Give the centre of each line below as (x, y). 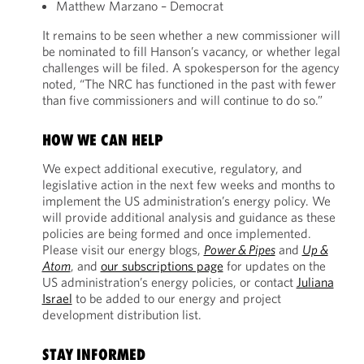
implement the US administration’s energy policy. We (186, 201)
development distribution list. (121, 314)
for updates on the (274, 266)
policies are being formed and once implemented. (176, 233)
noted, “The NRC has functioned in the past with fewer (189, 84)
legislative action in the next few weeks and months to (188, 184)
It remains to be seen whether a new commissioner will (191, 35)
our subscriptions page (162, 266)
